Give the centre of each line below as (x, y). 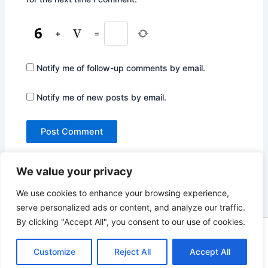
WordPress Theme (134, 252)
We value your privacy (74, 171)
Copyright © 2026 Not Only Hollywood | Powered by (123, 237)
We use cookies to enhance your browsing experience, (123, 193)
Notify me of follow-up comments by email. (121, 68)
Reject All (132, 252)
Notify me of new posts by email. (102, 98)
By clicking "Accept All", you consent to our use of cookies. (131, 222)
